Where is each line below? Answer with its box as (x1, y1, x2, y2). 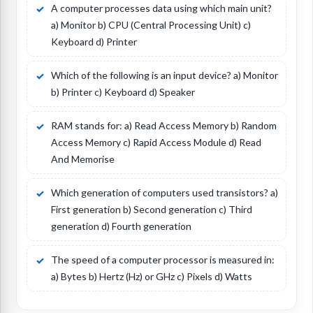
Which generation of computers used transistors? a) (51, 187, 278, 199)
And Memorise (51, 153, 115, 166)
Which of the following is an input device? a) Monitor (51, 69, 278, 82)
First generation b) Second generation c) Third (51, 203, 252, 216)
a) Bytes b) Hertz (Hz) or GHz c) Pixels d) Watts (51, 270, 252, 283)
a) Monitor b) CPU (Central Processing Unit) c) (51, 19, 251, 31)
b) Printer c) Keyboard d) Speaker (51, 86, 195, 99)
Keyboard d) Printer (51, 36, 137, 48)
